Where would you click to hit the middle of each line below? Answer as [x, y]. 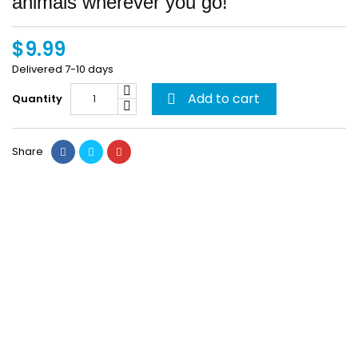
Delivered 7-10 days [63, 70]
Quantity [37, 99]
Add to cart [224, 99]
